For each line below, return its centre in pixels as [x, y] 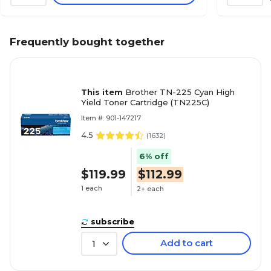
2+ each [150, 189]
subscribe [113, 221]
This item [103, 92]
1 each [92, 188]
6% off [154, 156]
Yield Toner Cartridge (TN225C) [190, 102]
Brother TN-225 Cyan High [180, 92]
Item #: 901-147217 [111, 118]
